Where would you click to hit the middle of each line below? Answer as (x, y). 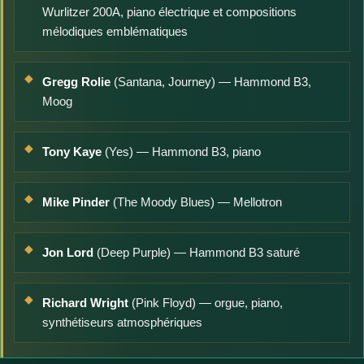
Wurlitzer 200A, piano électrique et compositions (169, 11)
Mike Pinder (76, 201)
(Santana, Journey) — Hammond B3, (211, 81)
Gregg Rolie (76, 81)
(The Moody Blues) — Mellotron (196, 201)
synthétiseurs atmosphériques (122, 322)
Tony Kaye (72, 151)
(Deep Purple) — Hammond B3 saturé (197, 252)
